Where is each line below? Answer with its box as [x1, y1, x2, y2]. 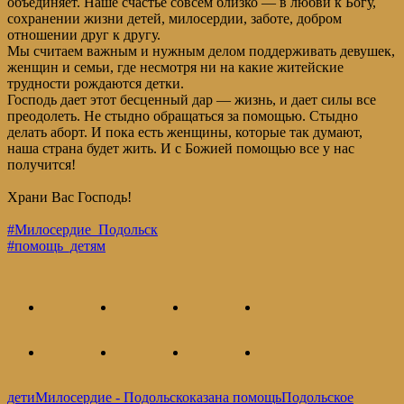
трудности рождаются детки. [7, 76, 184, 92]
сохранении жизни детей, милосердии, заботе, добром [7, 11, 342, 27]
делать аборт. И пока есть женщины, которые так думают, [7, 124, 363, 141]
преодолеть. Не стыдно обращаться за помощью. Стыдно [7, 108, 358, 124]
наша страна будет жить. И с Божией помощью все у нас [7, 141, 354, 157]
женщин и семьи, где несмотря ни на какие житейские [7, 60, 344, 76]
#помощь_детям [7, 238, 106, 254]
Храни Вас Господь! [7, 189, 132, 206]
